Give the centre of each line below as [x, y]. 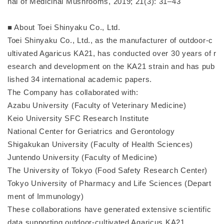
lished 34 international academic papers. [80, 79]
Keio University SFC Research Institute [78, 118]
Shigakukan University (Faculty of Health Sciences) [100, 144]
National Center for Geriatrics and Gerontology [91, 131]
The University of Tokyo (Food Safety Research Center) [108, 170]
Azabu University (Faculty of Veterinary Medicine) [97, 105]
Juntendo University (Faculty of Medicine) [82, 157]
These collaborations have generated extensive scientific [109, 209]
